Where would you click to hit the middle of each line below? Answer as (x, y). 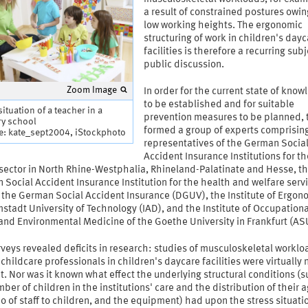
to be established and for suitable (219, 105)
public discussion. (184, 65)
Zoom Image (91, 90)
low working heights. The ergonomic (223, 26)
